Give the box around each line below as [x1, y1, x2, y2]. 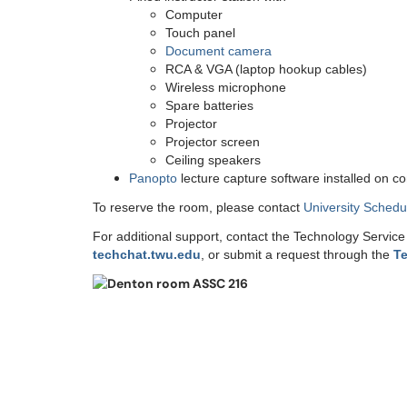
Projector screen [165, 134, 260, 149]
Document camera [165, 44, 272, 58]
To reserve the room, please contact [93, 200, 303, 214]
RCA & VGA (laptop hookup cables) [165, 62, 367, 76]
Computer [165, 7, 223, 22]
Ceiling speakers [165, 153, 261, 167]
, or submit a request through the [201, 247, 393, 262]
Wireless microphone [165, 80, 286, 94]
